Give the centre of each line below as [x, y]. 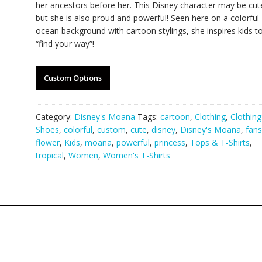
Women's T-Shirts [136, 155]
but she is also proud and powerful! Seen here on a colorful [147, 18]
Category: [55, 117]
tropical [49, 155]
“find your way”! [65, 44]
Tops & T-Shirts [220, 142]
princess [170, 142]
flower [47, 142]
